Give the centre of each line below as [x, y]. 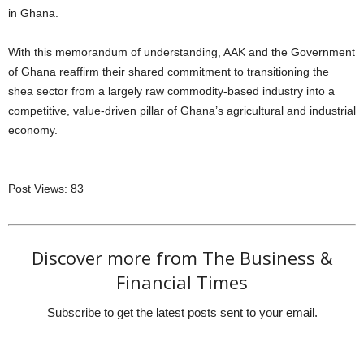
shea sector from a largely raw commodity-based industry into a [171, 91]
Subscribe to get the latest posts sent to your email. [182, 313]
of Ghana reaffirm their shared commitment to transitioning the [169, 72]
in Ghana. [33, 13]
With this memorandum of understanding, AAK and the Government [182, 52]
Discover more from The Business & [182, 258]
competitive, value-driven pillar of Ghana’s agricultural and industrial [182, 111]
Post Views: [38, 189]
